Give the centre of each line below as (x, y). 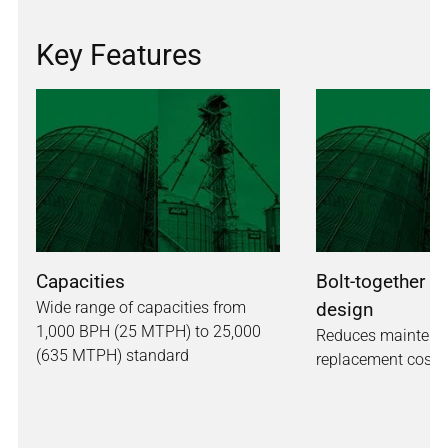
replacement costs (380, 360)
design (345, 310)
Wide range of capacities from (141, 308)
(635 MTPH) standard (112, 356)
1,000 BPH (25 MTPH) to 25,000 (148, 332)
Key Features (119, 55)
